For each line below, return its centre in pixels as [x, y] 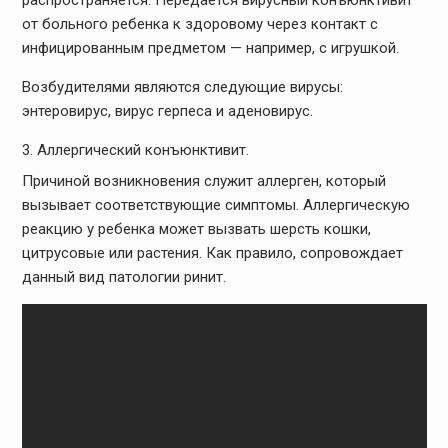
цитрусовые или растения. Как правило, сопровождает [212, 253]
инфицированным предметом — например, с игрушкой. [210, 47]
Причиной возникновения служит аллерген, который [203, 181]
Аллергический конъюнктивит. [142, 149]
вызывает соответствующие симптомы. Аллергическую [215, 205]
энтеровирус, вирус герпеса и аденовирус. [167, 110]
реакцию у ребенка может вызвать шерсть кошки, [196, 229]
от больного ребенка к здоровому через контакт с [199, 23]
